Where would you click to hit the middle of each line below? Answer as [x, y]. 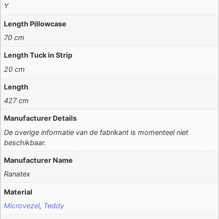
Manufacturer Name [39, 160]
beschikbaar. [25, 142]
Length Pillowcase [35, 23]
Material [18, 192]
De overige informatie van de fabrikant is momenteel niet [96, 132]
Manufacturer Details [41, 118]
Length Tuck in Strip [38, 55]
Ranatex [17, 174]
